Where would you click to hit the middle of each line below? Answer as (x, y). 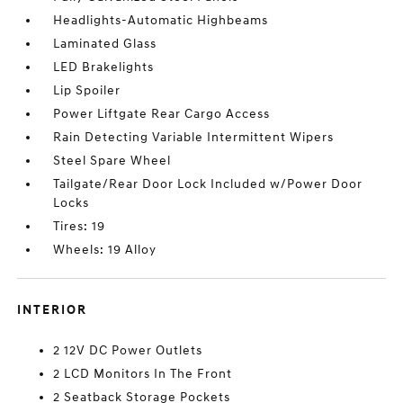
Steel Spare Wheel (112, 161)
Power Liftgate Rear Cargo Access (162, 114)
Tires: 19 (80, 227)
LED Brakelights (104, 67)
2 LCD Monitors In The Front (143, 374)
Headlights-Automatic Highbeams (161, 21)
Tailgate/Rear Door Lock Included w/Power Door (208, 184)
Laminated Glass (105, 44)
